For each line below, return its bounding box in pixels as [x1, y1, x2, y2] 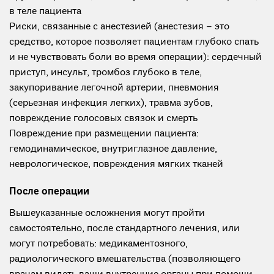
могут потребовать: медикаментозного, [9, 238, 188, 250]
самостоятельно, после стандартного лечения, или [9, 223, 240, 235]
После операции [9, 186, 89, 198]
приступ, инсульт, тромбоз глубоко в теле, [9, 67, 202, 79]
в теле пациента [9, 6, 81, 18]
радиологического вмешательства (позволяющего [9, 253, 240, 265]
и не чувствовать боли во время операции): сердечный [9, 51, 262, 64]
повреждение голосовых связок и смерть [9, 113, 198, 125]
